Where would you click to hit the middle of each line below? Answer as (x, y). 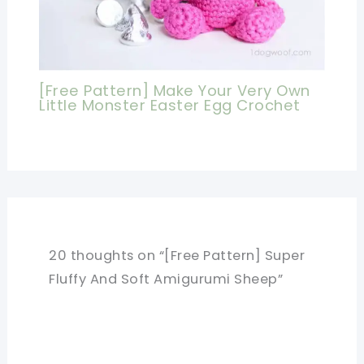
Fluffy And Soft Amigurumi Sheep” (166, 279)
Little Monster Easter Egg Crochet (170, 105)
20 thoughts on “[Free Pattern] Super (177, 256)
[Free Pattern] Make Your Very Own (175, 90)
